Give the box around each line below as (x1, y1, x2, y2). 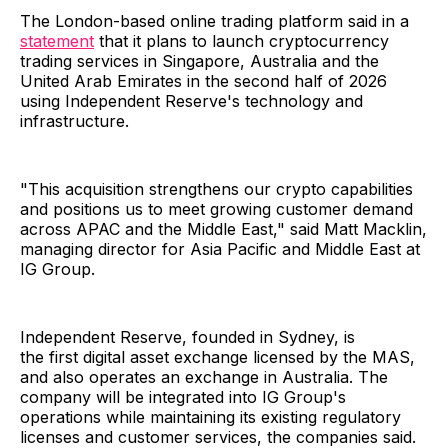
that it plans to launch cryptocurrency (94, 30, 389, 51)
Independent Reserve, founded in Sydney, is (20, 326, 355, 347)
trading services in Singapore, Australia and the (20, 50, 379, 71)
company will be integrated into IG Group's (20, 386, 346, 407)
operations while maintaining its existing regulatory (20, 406, 401, 427)
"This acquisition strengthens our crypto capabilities (20, 178, 413, 199)
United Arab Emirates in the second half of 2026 (20, 70, 387, 91)
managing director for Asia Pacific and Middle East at (20, 238, 420, 259)
